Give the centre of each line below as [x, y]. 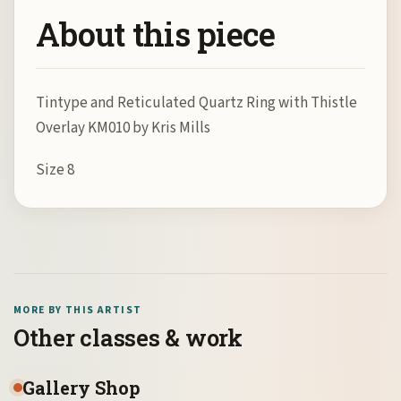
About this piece [156, 34]
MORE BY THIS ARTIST [78, 310]
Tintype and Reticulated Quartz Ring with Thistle [196, 103]
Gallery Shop [81, 387]
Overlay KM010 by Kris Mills [123, 128]
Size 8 [55, 170]
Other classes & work [128, 337]
